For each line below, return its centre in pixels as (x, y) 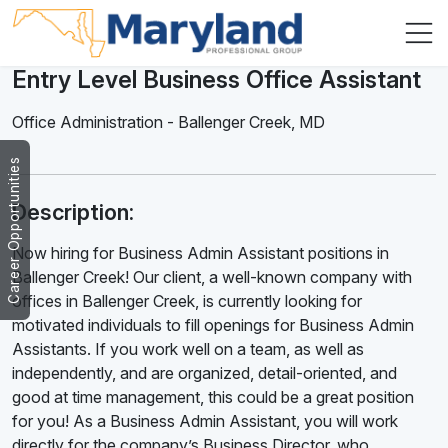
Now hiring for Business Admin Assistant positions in (200, 253)
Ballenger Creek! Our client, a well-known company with (212, 277)
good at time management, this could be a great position (213, 397)
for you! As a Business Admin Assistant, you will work (205, 421)
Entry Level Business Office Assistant (216, 80)
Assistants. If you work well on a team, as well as (188, 349)
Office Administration (89, 122)
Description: (73, 212)
